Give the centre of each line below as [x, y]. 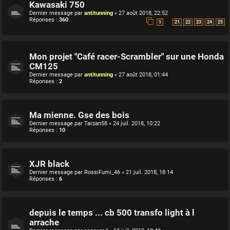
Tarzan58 [96, 124]
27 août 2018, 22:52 [143, 13]
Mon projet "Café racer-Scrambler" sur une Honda [127, 57]
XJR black [49, 164]
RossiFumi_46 [102, 172]
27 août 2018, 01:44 [143, 75]
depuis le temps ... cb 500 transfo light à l [112, 213]
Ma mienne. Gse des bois [79, 116]
